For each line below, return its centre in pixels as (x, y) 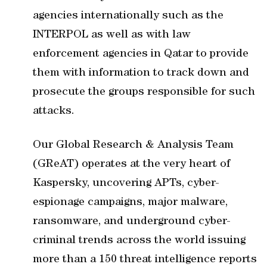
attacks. (54, 111)
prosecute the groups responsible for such (144, 92)
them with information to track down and (141, 73)
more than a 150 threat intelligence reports (145, 260)
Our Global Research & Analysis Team (133, 145)
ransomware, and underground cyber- (132, 222)
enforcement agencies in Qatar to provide (141, 54)
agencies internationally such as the (128, 16)
